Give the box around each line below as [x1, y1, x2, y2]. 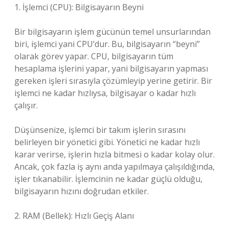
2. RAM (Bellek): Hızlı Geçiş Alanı [14, 210, 134, 221]
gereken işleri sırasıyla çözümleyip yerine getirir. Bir [14, 75, 212, 86]
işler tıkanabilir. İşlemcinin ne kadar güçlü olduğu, [14, 173, 202, 185]
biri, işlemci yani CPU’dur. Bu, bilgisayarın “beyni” [14, 38, 200, 50]
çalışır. [14, 100, 38, 111]
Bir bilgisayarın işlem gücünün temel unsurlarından [14, 26, 211, 37]
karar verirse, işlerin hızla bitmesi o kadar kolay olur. [14, 149, 215, 160]
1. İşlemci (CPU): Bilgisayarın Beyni [14, 2, 144, 13]
